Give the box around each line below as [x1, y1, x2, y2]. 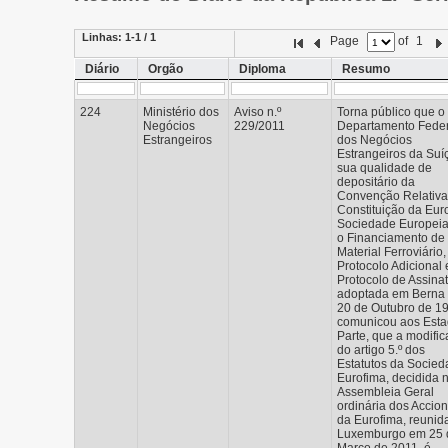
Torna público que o [337, 105, 445, 119]
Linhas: [82, 31, 125, 43]
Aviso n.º [234, 105, 281, 119]
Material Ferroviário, [337, 245, 446, 259]
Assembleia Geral [337, 385, 434, 399]
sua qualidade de [337, 161, 432, 175]
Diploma [239, 62, 286, 76]
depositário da [337, 175, 415, 189]
